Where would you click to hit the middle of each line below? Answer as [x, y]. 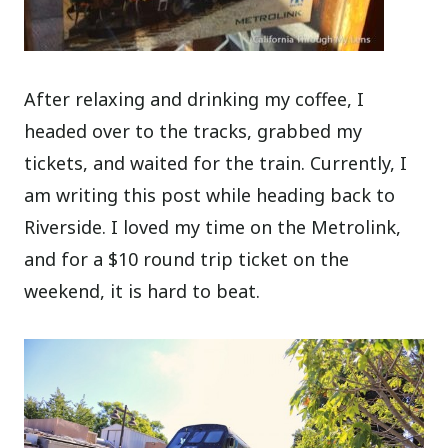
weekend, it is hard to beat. [142, 290]
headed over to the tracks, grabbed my [193, 130]
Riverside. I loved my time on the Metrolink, [213, 226]
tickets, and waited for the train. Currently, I [216, 162]
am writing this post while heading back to [210, 194]
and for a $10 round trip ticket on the [187, 258]
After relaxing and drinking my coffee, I [194, 98]
